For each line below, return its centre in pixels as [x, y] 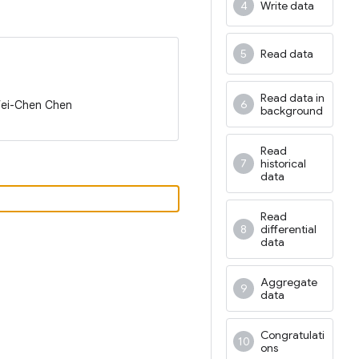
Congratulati [292, 335]
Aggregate [289, 282]
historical [283, 163]
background [292, 111]
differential [288, 229]
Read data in [292, 98]
